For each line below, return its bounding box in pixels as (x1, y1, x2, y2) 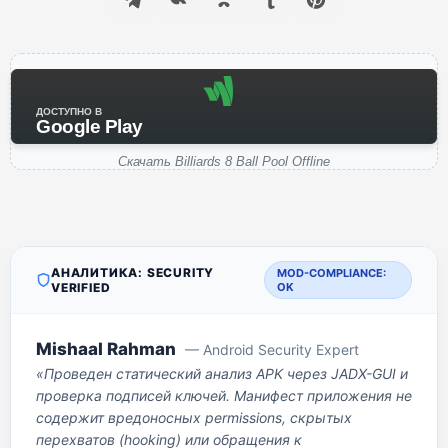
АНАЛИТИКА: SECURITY (51, 265, 215, 280)
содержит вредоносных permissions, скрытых (36, 409, 352, 426)
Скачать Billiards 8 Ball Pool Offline (118, 154, 330, 169)
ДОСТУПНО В (36, 106, 102, 117)
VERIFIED (51, 280, 111, 295)
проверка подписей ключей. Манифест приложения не (36, 387, 412, 404)
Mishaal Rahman (36, 339, 176, 359)
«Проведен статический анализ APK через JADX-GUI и (36, 365, 408, 382)
